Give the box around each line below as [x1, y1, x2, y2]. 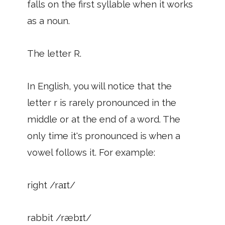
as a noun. [27, 16, 70, 26]
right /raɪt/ [27, 180, 75, 190]
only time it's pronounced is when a [27, 131, 180, 141]
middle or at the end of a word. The [27, 114, 180, 125]
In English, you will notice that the [27, 81, 172, 91]
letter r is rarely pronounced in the [27, 97, 176, 108]
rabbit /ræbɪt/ [27, 212, 91, 223]
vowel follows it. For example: [27, 147, 155, 158]
